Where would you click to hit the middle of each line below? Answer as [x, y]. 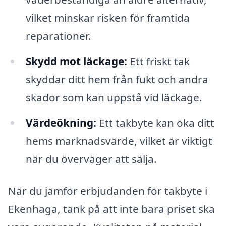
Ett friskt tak [158, 61]
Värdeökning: [61, 122]
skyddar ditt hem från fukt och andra [117, 79]
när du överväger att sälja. [91, 159]
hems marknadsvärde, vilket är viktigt [119, 140]
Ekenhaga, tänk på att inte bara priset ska [111, 209]
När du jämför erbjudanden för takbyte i [108, 191]
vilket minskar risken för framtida [107, 17]
